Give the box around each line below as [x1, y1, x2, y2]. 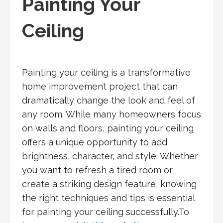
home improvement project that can [22, 81, 178, 92]
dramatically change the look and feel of [22, 95, 195, 106]
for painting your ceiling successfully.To [22, 207, 189, 218]
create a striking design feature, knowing [22, 179, 197, 190]
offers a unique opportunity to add [22, 137, 167, 148]
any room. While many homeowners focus [22, 109, 201, 120]
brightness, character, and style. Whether [22, 151, 198, 162]
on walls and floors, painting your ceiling [22, 123, 194, 134]
